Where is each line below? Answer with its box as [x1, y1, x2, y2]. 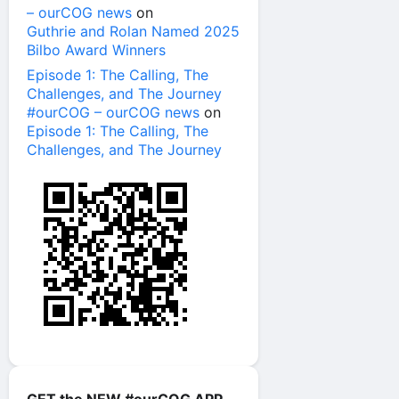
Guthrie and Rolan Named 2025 [27, 22, 240, 41]
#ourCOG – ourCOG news [27, 103, 199, 122]
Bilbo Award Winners [27, 41, 170, 60]
